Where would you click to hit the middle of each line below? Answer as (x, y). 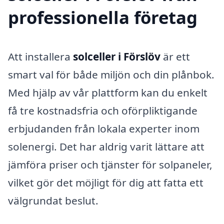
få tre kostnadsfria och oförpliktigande (103, 111)
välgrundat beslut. (53, 201)
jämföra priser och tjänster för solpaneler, (110, 165)
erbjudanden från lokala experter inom (104, 129)
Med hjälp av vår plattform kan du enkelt (108, 93)
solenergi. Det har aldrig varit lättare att (106, 147)
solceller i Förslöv (117, 57)
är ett (175, 57)
